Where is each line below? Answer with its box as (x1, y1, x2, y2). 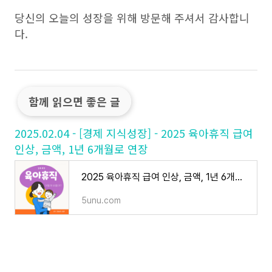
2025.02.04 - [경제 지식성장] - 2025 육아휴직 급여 (15, 125, 253, 141)
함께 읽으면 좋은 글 (29, 93, 120, 109)
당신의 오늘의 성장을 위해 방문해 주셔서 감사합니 (15, 10, 250, 25)
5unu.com (81, 195, 121, 205)
